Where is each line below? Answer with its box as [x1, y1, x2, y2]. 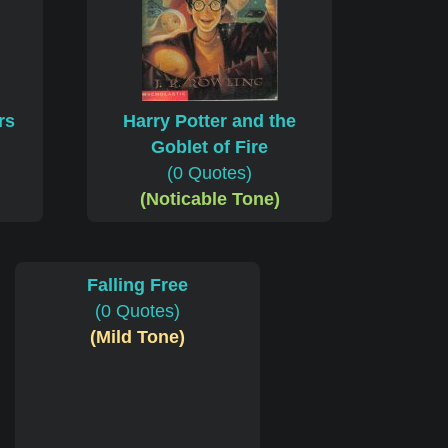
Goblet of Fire [151, 137, 268, 158]
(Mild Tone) [89, 327, 185, 348]
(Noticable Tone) [139, 189, 280, 210]
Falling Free [86, 275, 188, 296]
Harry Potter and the [123, 111, 296, 132]
